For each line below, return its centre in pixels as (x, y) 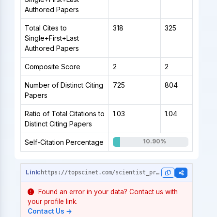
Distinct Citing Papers (58, 124)
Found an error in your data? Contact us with (107, 192)
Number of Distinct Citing (64, 85)
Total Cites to (46, 28)
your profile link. (52, 201)
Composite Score (52, 66)
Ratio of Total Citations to (64, 113)
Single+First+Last (52, 38)
